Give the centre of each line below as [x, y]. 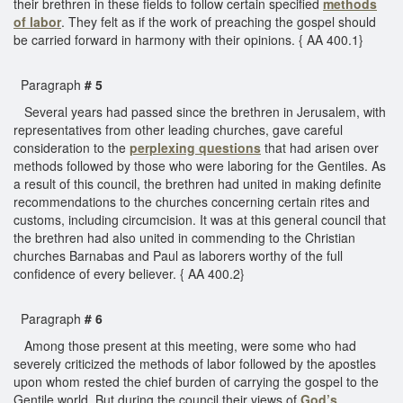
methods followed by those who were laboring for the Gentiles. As [200, 165]
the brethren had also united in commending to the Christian [184, 237]
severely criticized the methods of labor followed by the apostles [195, 363]
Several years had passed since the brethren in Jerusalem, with [200, 111]
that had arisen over [320, 147]
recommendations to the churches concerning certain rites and [192, 201]
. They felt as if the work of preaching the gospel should [219, 21]
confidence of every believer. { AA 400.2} [131, 273]
